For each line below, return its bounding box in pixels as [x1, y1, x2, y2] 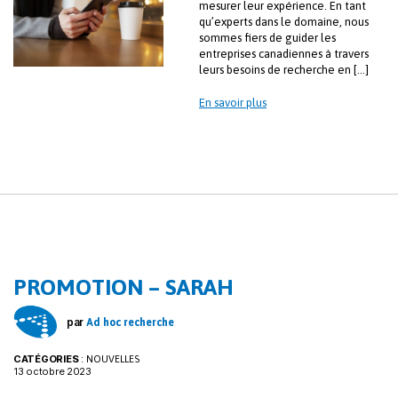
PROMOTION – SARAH [13, 275, 234, 300]
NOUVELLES [85, 354, 139, 365]
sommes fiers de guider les [199, 31, 336, 45]
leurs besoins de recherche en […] [199, 63, 369, 77]
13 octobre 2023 [13, 365, 92, 378]
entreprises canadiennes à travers [199, 47, 369, 61]
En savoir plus [199, 96, 267, 110]
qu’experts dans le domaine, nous [199, 15, 369, 29]
